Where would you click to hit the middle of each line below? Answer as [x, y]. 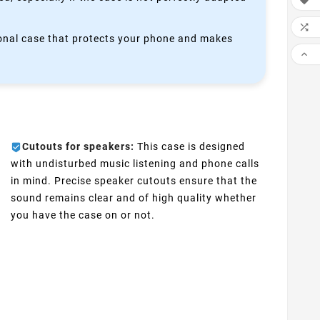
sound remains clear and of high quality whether [133, 198]
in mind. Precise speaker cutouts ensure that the [134, 181]
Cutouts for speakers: [78, 147]
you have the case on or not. [82, 215]
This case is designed [189, 147]
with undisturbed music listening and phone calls [135, 164]
